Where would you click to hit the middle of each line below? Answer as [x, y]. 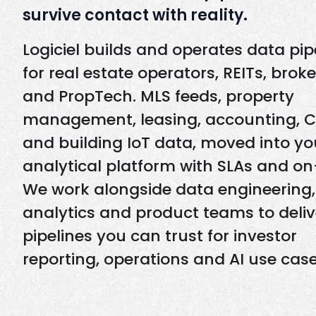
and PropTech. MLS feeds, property [158, 96]
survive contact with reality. [135, 15]
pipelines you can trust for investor [160, 236]
